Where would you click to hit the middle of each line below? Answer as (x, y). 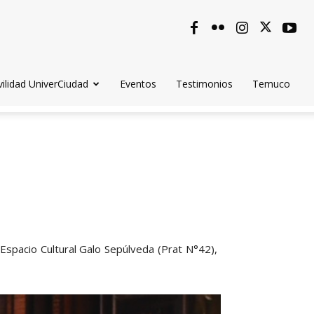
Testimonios (204, 84)
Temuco (271, 84)
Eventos (138, 84)
